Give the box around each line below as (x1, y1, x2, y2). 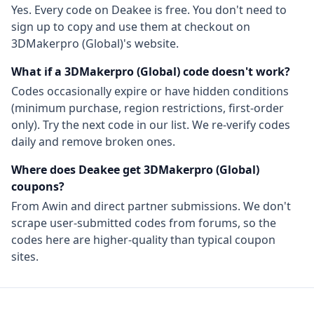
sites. (11, 249, 39, 264)
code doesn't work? (180, 64, 290, 79)
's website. (123, 36, 179, 51)
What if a (11, 64, 64, 79)
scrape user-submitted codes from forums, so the (11, 215, 276, 231)
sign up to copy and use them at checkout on (11, 19, 250, 34)
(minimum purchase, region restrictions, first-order (11, 100, 284, 116)
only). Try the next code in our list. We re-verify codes (11, 117, 290, 132)
